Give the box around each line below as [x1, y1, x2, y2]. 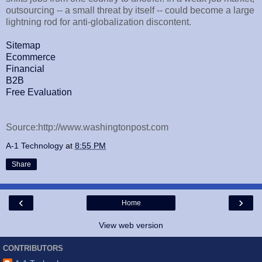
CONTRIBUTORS [3, 243, 63, 253]
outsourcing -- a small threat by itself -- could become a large [6, 5, 254, 16]
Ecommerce [6, 52, 56, 63]
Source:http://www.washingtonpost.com [6, 122, 168, 133]
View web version [99, 220, 163, 230]
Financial [6, 64, 44, 74]
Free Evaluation [6, 87, 72, 98]
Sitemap [6, 40, 40, 51]
